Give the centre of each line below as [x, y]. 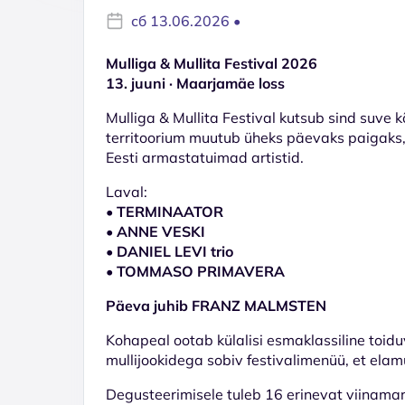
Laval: [127, 191]
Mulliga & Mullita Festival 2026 [212, 63]
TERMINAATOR [170, 211]
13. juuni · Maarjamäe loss [195, 83]
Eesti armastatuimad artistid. [205, 157]
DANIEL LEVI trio [177, 251]
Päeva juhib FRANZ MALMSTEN [216, 305]
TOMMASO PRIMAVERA [201, 271]
